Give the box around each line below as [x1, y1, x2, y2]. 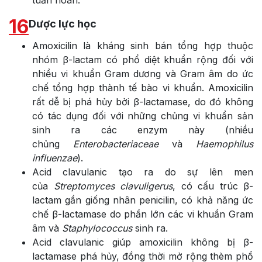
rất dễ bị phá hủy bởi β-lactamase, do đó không [32, 95, 253, 108]
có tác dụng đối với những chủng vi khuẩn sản [32, 109, 253, 122]
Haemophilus [196, 137, 253, 150]
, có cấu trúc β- [173, 180, 253, 192]
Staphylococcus [62, 222, 132, 234]
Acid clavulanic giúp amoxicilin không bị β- [32, 236, 253, 248]
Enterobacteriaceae [73, 137, 158, 150]
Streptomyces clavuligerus [48, 180, 173, 192]
